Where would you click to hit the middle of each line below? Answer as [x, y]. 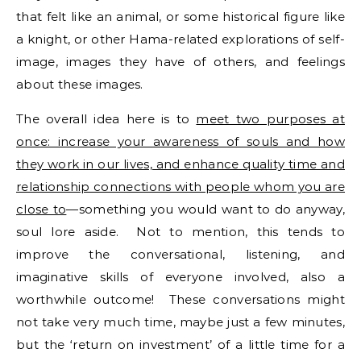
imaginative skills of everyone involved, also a [180, 277]
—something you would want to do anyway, [205, 209]
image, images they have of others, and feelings [180, 62]
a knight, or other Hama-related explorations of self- [180, 39]
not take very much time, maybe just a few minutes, [180, 322]
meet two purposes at [270, 119]
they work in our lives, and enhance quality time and [180, 164]
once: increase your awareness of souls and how [180, 141]
